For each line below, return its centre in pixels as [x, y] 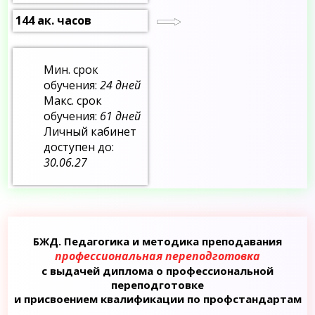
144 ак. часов [54, 21]
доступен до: [79, 147]
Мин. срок [71, 70]
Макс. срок [73, 101]
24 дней [121, 85]
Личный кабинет [90, 132]
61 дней [121, 116]
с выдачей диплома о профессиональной [157, 270]
